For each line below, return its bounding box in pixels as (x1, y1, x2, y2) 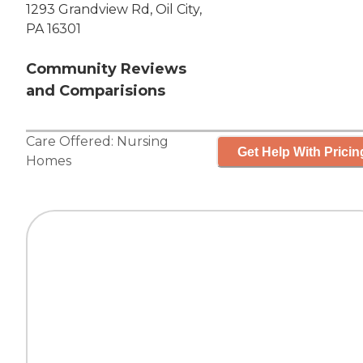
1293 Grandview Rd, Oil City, (26, 2, 202, 18)
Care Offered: (26, 134, 117, 150)
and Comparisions (26, 82, 165, 100)
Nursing (117, 134, 169, 150)
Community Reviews (26, 60, 186, 79)
